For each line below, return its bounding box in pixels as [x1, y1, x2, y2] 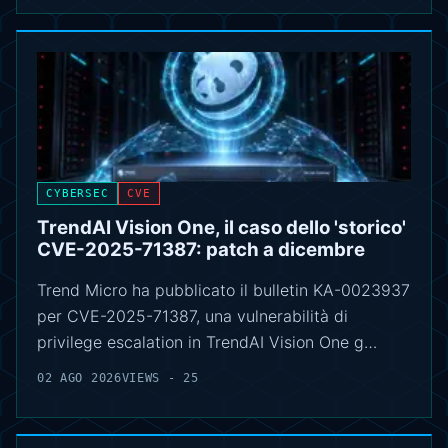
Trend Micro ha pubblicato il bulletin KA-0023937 [37, 280, 410, 301]
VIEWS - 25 [121, 371, 199, 386]
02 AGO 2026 [37, 371, 122, 386]
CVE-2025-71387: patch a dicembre [37, 238, 365, 262]
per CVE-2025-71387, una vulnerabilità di [37, 306, 348, 327]
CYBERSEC [46, 187, 109, 201]
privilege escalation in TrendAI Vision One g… [37, 332, 377, 353]
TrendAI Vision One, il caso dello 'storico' [37, 216, 406, 240]
